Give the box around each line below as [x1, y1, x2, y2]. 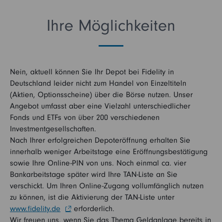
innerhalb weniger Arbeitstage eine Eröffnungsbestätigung [10, 147, 208, 156]
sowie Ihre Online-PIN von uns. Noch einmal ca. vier [10, 159, 186, 167]
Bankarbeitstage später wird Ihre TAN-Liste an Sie [10, 170, 177, 179]
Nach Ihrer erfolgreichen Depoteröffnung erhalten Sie [10, 136, 190, 145]
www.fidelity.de [10, 204, 60, 213]
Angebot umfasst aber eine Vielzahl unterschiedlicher [10, 102, 190, 111]
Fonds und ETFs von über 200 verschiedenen [10, 113, 160, 122]
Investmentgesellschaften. [10, 124, 96, 133]
